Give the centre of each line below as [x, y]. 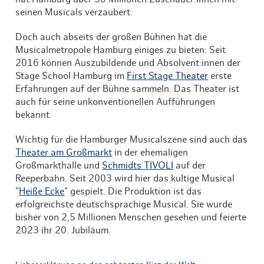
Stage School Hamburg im [71, 76]
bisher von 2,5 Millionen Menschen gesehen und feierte [131, 217]
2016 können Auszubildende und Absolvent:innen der [128, 63]
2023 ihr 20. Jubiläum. [63, 230]
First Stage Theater [168, 76]
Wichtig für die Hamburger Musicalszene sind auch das [132, 139]
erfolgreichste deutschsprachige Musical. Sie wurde [124, 204]
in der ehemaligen [150, 152]
